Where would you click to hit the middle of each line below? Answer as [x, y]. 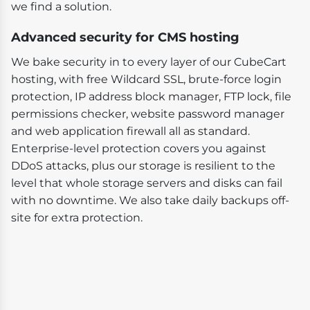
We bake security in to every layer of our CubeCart [149, 62]
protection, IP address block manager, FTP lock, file [151, 96]
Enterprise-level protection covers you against [139, 148]
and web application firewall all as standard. [130, 131]
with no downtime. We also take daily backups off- [150, 200]
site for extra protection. [77, 217]
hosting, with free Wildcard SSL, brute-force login [146, 79]
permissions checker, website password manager [148, 113]
